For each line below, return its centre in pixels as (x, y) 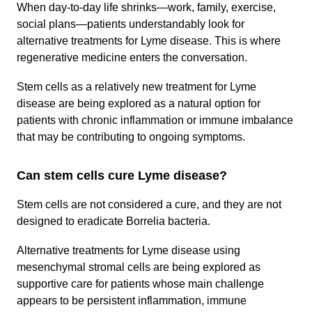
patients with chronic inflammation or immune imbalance (155, 120)
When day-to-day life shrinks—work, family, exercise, (146, 7)
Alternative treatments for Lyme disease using (128, 250)
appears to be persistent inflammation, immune (132, 301)
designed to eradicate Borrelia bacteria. (114, 221)
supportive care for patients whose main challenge (140, 284)
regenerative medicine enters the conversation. (132, 57)
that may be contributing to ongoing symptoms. (131, 137)
